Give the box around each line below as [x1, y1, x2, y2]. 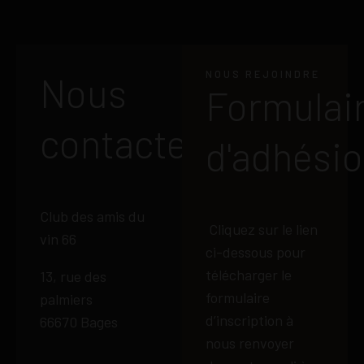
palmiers [39, 290, 93, 309]
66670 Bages [39, 313, 118, 331]
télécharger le [205, 266, 292, 284]
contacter [39, 119, 201, 167]
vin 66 [39, 230, 76, 249]
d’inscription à [205, 311, 293, 330]
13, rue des [39, 267, 106, 286]
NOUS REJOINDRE [205, 68, 320, 80]
